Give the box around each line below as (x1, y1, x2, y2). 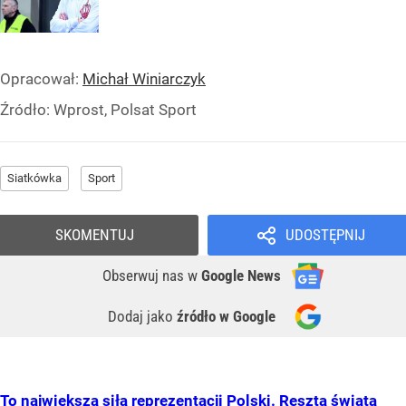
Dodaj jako (108, 306, 177, 325)
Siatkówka (7, 170, 62, 185)
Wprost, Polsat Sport (53, 100, 197, 119)
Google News (201, 266, 281, 285)
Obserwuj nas (102, 266, 188, 285)
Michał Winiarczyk (82, 69, 206, 88)
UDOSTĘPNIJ (285, 225, 365, 244)
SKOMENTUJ (55, 225, 134, 244)
